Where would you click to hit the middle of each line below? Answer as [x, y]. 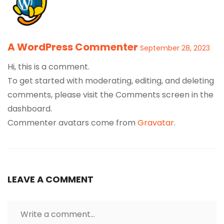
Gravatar [156, 123]
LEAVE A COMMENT [50, 179]
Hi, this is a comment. [48, 67]
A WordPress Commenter [73, 47]
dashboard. [30, 109]
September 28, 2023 [175, 48]
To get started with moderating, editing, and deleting [111, 81]
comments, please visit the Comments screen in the [110, 95]
